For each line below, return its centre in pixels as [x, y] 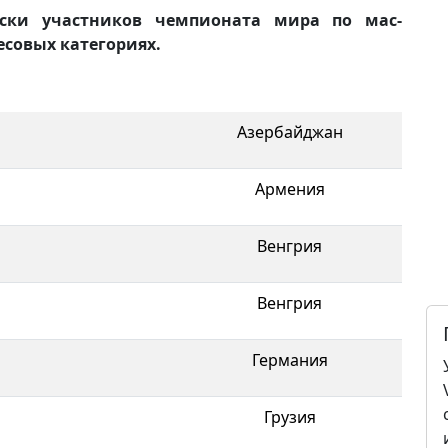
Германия [289, 359]
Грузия [289, 416]
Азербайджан [289, 131]
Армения [289, 188]
